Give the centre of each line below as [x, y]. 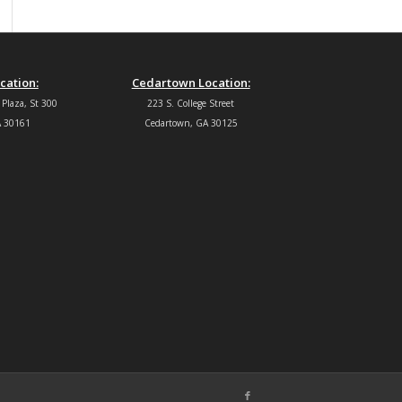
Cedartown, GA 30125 [191, 123]
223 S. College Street [191, 103]
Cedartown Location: [191, 83]
